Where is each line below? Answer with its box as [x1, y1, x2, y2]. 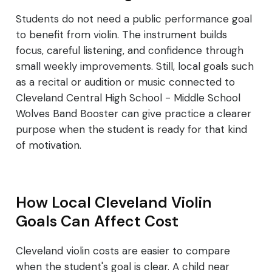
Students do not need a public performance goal [16, 12, 252, 26]
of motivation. [16, 138, 81, 152]
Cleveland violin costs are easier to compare [16, 244, 230, 258]
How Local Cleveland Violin [16, 192, 212, 213]
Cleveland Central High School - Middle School [16, 91, 240, 105]
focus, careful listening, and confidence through [16, 44, 243, 58]
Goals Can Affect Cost [16, 211, 178, 232]
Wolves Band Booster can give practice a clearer [16, 107, 251, 121]
